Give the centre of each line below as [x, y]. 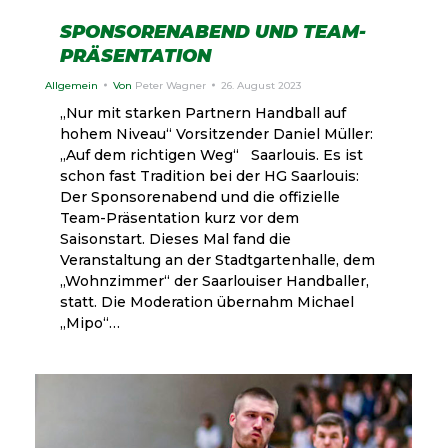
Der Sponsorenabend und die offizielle [200, 196]
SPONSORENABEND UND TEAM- [213, 31]
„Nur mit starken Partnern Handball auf [203, 112]
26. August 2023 [261, 85]
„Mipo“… [90, 322]
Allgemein [71, 85]
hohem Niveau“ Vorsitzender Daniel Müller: [216, 133]
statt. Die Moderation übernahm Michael [207, 301]
